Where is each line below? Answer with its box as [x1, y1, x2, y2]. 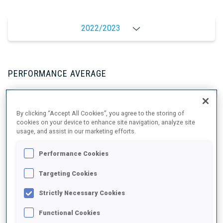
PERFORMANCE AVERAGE [8, 68, 107, 79]
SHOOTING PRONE [8, 136, 69, 146]
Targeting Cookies [39, 169, 98, 177]
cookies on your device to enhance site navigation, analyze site [16, 118, 196, 126]
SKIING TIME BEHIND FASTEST [8, 103, 110, 112]
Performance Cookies [39, 149, 109, 157]
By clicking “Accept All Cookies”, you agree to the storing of [16, 110, 185, 117]
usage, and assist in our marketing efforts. [16, 127, 136, 135]
